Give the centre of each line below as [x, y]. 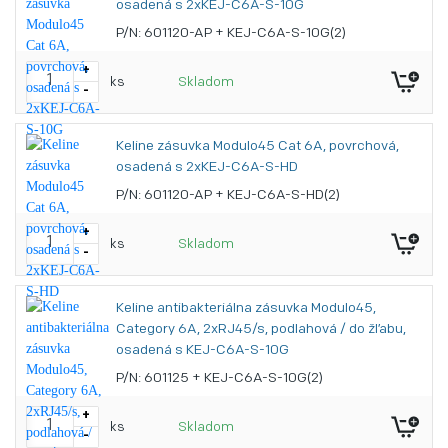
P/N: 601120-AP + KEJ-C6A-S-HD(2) [228, 195]
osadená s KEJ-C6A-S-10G [202, 350]
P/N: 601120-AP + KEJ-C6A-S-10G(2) [231, 33]
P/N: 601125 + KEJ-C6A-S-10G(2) [219, 378]
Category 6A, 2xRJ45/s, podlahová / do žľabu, [261, 329]
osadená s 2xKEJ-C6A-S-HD [207, 167]
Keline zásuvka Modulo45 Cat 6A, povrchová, [257, 146]
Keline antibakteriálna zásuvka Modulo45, [246, 308]
